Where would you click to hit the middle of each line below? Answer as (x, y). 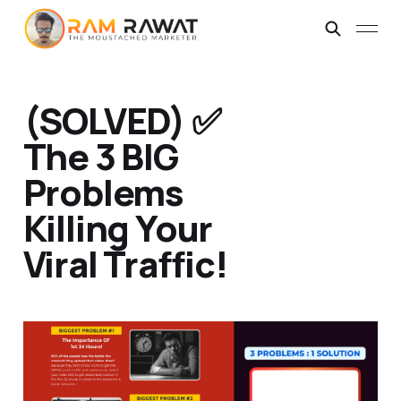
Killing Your (118, 228)
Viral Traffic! (125, 264)
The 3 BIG (100, 157)
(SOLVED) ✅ (122, 121)
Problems (103, 192)
